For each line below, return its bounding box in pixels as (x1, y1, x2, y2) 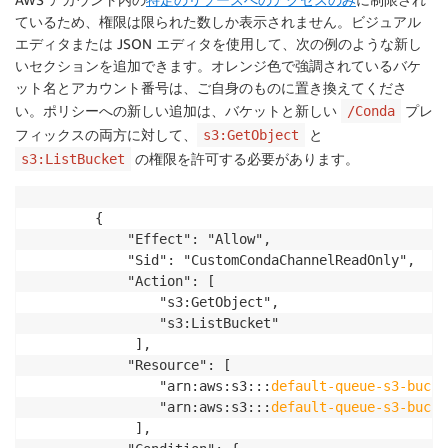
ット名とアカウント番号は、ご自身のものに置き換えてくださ (15, 79, 407, 97)
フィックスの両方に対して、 (15, 126, 197, 144)
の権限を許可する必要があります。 (131, 150, 359, 168)
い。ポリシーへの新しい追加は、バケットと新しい (15, 102, 341, 120)
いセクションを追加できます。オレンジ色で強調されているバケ (15, 57, 421, 75)
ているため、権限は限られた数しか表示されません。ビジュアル (15, 13, 421, 31)
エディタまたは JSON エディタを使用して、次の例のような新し (15, 35, 422, 53)
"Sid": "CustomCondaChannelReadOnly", (31, 252, 127, 269)
